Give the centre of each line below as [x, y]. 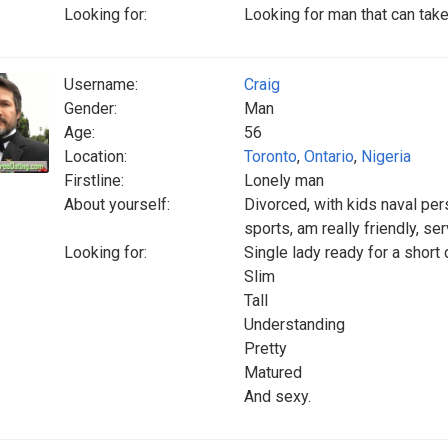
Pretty [265, 348]
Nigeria [386, 156]
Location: [95, 156]
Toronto [270, 156]
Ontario [329, 156]
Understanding [294, 324]
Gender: [90, 108]
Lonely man [284, 180]
